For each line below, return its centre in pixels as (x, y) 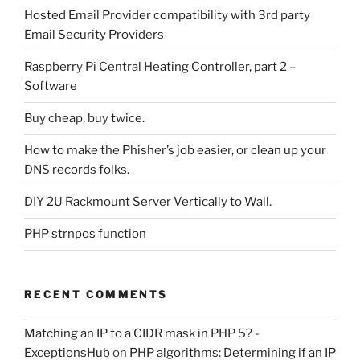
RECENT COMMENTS (96, 294)
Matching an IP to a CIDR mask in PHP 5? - (142, 333)
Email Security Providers (94, 35)
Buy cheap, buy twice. (84, 119)
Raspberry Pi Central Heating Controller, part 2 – (160, 67)
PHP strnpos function (85, 234)
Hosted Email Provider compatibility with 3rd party (167, 16)
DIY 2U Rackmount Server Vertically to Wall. (148, 202)
